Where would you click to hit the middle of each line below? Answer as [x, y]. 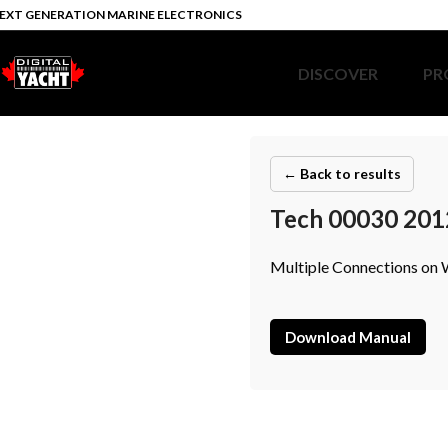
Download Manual [348, 337]
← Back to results [342, 173]
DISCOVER [338, 73]
